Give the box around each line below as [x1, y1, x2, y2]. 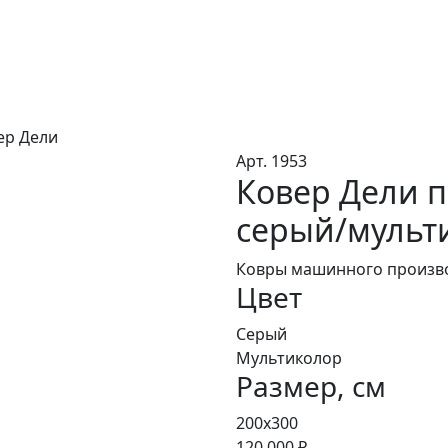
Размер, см [236, 366, 386, 405]
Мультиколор [236, 346, 342, 369]
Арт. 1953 [236, 149, 307, 172]
